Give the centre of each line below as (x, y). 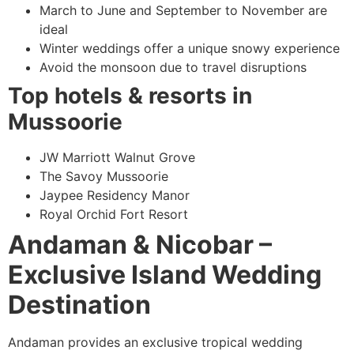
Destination (79, 305)
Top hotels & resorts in (130, 96)
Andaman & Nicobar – (140, 245)
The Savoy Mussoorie (104, 177)
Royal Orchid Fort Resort (114, 215)
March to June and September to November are (183, 11)
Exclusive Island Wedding (165, 275)
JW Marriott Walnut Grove (117, 158)
